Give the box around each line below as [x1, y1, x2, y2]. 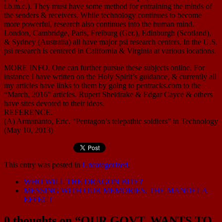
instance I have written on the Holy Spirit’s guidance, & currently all [4, 72, 217, 81]
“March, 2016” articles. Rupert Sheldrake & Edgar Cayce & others [4, 90, 213, 99]
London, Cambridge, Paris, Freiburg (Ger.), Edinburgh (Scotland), [4, 29, 211, 38]
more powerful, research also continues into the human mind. [4, 20, 194, 29]
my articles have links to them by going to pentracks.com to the [4, 81, 201, 90]
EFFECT [24, 195, 53, 204]
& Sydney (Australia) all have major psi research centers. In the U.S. [4, 38, 218, 47]
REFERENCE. [4, 108, 53, 117]
